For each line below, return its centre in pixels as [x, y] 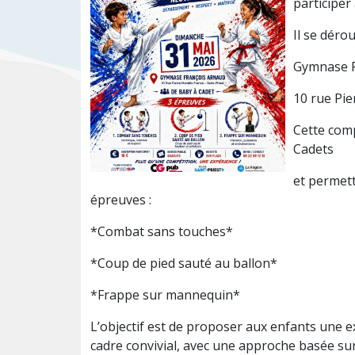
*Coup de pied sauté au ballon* [187, 263]
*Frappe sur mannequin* [165, 295]
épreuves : [124, 200]
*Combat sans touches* [165, 232]
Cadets [314, 149]
